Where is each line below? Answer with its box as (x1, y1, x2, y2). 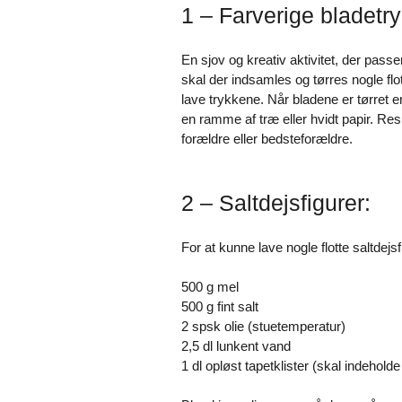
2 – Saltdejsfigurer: (181, 190, 371, 216)
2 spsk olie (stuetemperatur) (181, 319, 345, 335)
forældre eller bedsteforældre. (181, 130, 353, 146)
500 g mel (181, 279, 239, 295)
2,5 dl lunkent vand (181, 338, 291, 354)
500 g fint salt (181, 299, 258, 315)
